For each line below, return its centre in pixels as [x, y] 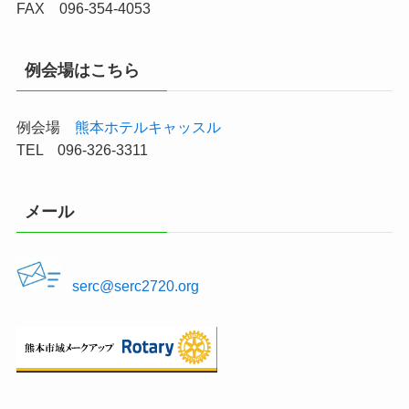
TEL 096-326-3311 [82, 150]
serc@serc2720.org [135, 285]
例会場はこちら [82, 71]
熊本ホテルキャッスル [147, 127]
